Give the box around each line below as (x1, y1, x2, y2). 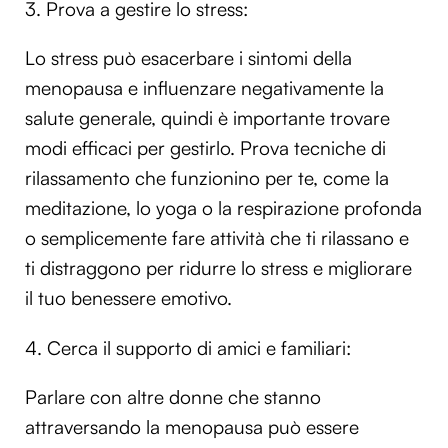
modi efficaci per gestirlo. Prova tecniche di (25, 136, 386, 161)
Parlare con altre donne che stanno (25, 384, 321, 409)
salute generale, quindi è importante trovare (25, 106, 390, 131)
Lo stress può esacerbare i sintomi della (25, 46, 352, 71)
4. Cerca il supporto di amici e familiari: (25, 335, 351, 360)
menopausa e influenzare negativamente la (25, 76, 384, 101)
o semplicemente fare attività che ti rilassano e (25, 226, 409, 251)
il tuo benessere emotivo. (25, 286, 232, 311)
